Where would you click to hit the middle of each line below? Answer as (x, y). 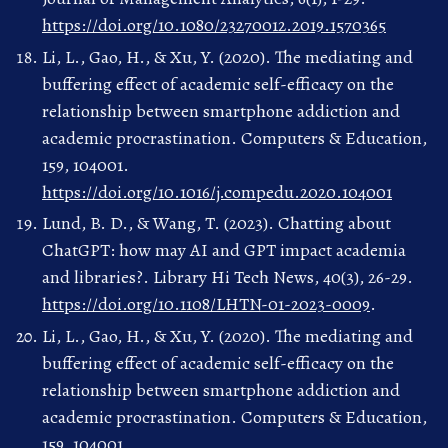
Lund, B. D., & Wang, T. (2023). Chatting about (216, 223)
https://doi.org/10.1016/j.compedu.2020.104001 (217, 191)
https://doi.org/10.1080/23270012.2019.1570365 (214, 25)
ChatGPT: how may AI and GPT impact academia (224, 250)
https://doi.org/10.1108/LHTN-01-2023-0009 (206, 304)
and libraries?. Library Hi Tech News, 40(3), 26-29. (227, 277)
